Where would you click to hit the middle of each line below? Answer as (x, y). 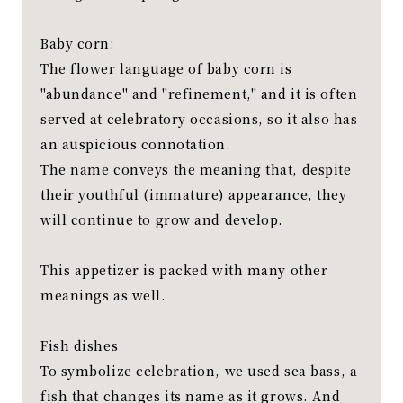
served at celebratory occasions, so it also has (199, 119)
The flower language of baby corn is (166, 69)
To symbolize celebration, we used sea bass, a (199, 371)
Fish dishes (80, 346)
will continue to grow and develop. (162, 220)
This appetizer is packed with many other (184, 270)
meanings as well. (103, 296)
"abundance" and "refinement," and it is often (199, 94)
